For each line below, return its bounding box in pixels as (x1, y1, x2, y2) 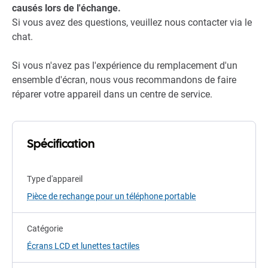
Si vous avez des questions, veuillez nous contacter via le (12, 17, 252, 29)
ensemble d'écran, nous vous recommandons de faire (12, 74, 236, 86)
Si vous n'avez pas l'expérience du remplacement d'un (12, 60, 237, 72)
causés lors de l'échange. (12, 2, 121, 14)
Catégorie (27, 224, 63, 234)
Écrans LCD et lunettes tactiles (27, 241, 139, 251)
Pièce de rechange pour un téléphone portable (27, 191, 196, 202)
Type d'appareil (27, 174, 83, 184)
